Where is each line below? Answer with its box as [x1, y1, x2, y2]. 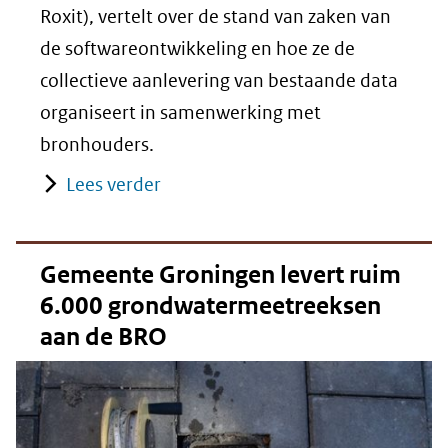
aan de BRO [40, 321, 167, 352]
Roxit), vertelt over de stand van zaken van [40, 4, 391, 28]
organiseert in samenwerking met [40, 100, 321, 124]
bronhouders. [40, 132, 154, 156]
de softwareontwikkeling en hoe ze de [40, 36, 355, 60]
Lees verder [66, 172, 161, 196]
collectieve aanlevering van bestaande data [40, 68, 398, 92]
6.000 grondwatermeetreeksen [40, 290, 381, 321]
